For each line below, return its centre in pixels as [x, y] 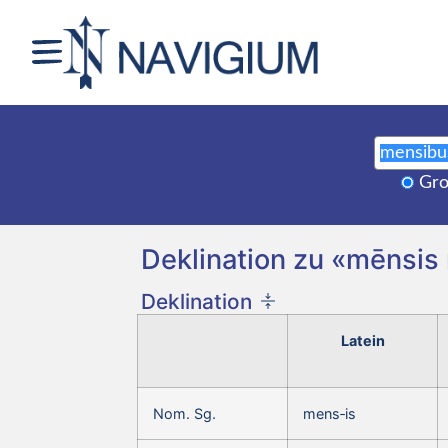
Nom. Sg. [184, 413]
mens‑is [329, 413]
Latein [362, 340]
